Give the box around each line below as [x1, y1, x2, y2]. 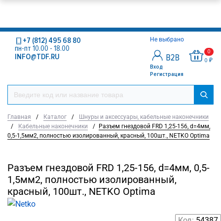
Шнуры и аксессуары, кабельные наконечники [79, 113, 209, 120]
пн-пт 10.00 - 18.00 [15, 43, 70, 53]
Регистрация [150, 71, 184, 78]
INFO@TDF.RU [15, 52, 60, 62]
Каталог [43, 113, 67, 120]
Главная [7, 113, 31, 120]
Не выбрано [150, 36, 185, 43]
